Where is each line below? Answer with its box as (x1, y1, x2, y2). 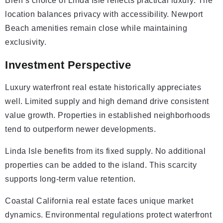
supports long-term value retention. (5, 175, 136, 183)
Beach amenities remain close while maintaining (5, 24, 187, 32)
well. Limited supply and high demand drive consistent (5, 97, 209, 106)
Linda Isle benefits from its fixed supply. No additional (5, 147, 206, 155)
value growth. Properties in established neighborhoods (5, 111, 211, 119)
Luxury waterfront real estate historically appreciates (5, 83, 201, 92)
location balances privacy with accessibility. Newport (5, 10, 203, 18)
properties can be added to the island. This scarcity (5, 161, 197, 169)
